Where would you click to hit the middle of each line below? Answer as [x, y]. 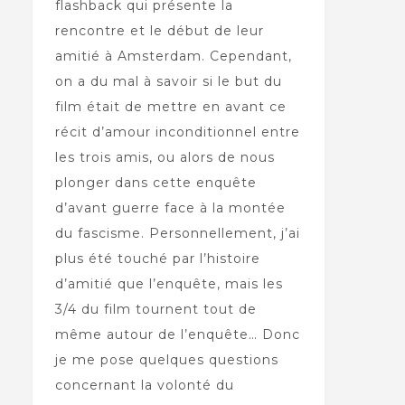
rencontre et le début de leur [159, 31]
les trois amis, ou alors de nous [165, 158]
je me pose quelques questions [166, 360]
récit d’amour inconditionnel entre [177, 132]
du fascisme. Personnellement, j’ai [177, 234]
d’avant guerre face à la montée [170, 208]
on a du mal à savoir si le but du [168, 82]
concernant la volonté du [144, 386]
